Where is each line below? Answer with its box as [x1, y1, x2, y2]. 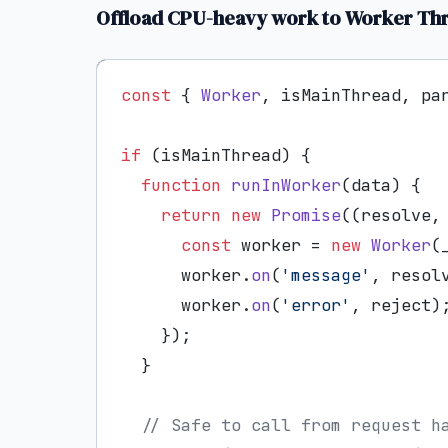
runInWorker [231, 173, 341, 196]
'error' [281, 293, 351, 316]
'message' [281, 263, 371, 286]
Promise [271, 203, 341, 226]
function [141, 173, 221, 196]
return [161, 203, 221, 226]
